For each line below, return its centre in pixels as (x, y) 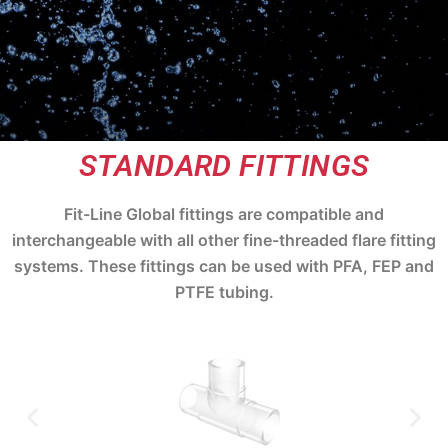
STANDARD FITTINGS (224, 166)
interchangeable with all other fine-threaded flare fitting (224, 240)
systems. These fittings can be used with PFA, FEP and (224, 266)
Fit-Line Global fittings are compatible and (224, 214)
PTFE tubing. (224, 292)
